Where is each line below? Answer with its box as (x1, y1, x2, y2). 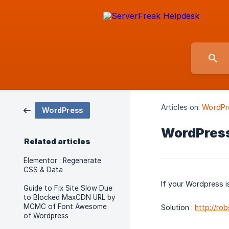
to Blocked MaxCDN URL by (24, 193, 116, 201)
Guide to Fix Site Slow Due (24, 184, 112, 192)
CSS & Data (24, 166, 63, 174)
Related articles (24, 137, 90, 146)
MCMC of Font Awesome (24, 202, 107, 211)
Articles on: (161, 103, 200, 112)
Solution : (161, 203, 195, 212)
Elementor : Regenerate (24, 156, 101, 165)
